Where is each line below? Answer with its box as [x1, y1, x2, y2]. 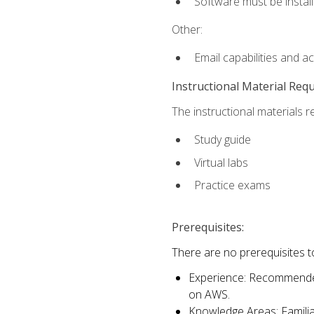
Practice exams [193, 177, 271, 193]
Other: [171, 22, 203, 38]
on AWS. [188, 287, 230, 303]
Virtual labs [193, 154, 248, 170]
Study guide [193, 131, 251, 147]
